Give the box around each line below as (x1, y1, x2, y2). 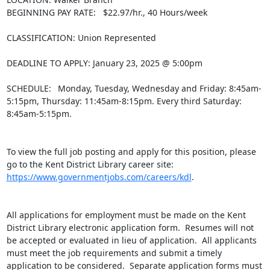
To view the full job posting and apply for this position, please (6, 146, 256, 157)
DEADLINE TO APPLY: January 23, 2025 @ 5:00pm (6, 57, 202, 69)
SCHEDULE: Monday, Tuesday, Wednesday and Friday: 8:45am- (6, 83, 262, 94)
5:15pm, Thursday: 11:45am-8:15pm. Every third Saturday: (6, 95, 242, 107)
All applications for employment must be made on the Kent (6, 209, 246, 221)
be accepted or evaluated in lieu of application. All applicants (6, 234, 257, 246)
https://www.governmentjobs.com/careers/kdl (6, 171, 192, 183)
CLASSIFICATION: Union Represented (6, 32, 156, 43)
